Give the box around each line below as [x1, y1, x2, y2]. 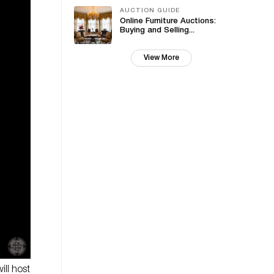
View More [143, 54, 179, 62]
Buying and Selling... [120, 27, 194, 35]
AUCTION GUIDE [120, 8, 180, 14]
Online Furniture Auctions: [120, 18, 216, 26]
